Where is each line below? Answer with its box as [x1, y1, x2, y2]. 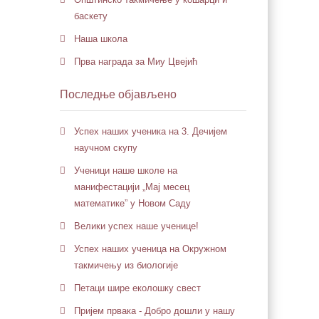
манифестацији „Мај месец [73, 182, 189, 192]
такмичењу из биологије [73, 260, 178, 271]
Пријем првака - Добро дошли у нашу [73, 305, 235, 316]
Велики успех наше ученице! [73, 221, 199, 231]
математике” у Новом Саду [73, 198, 191, 209]
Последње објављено [59, 88, 177, 100]
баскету [73, 11, 108, 21]
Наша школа [73, 33, 127, 44]
